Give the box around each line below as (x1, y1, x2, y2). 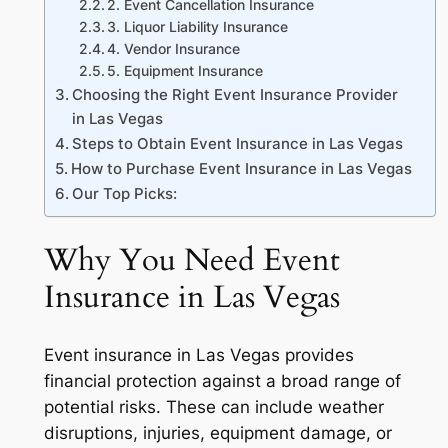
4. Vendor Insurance (107, 40, 241, 57)
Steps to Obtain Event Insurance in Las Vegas (71, 133, 403, 153)
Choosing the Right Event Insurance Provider (71, 84, 398, 104)
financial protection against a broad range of (43, 371, 401, 392)
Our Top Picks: (71, 183, 177, 203)
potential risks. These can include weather (43, 397, 384, 418)
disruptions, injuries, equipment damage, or (43, 423, 392, 444)
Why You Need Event (43, 239, 340, 282)
